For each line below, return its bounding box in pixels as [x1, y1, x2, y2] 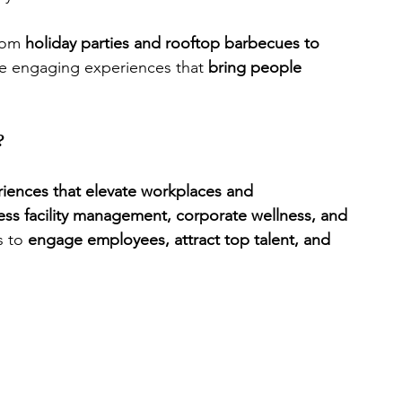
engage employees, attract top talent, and [28, 230, 335, 249]
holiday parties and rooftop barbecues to [25, 33, 324, 53]
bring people [208, 57, 306, 77]
